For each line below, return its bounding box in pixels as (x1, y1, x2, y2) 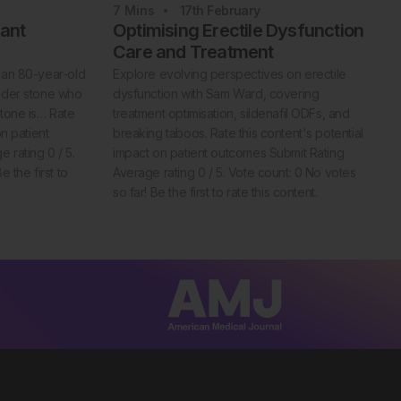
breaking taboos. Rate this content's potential (113, 125, 363, 141)
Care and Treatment (113, 41, 274, 64)
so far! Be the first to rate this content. (113, 184, 318, 200)
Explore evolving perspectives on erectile (113, 66, 346, 82)
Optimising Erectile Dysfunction (113, 20, 364, 42)
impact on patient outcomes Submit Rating (113, 145, 345, 161)
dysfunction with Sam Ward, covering (113, 86, 320, 102)
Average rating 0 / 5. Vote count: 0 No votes (113, 165, 356, 181)
